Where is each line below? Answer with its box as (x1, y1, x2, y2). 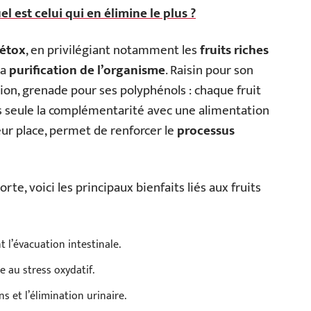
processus (177, 120, 235, 142)
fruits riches (200, 40, 269, 61)
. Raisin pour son (165, 60, 253, 81)
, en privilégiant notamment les (26, 40, 200, 61)
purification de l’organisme (9, 60, 165, 81)
